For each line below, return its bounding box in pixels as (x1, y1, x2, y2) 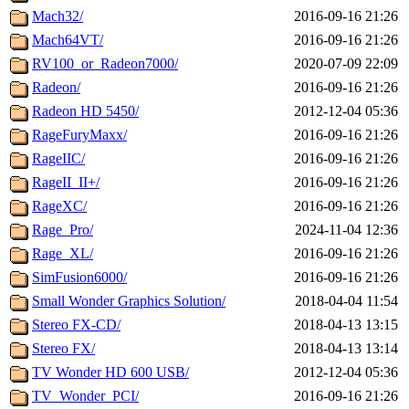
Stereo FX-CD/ (32, 317, 121, 333)
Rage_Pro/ (32, 222, 93, 238)
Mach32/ (32, 8, 83, 25)
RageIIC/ (32, 151, 85, 167)
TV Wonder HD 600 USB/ (32, 364, 189, 381)
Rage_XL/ (32, 246, 93, 262)
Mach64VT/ (32, 32, 103, 48)
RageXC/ (32, 198, 87, 215)
